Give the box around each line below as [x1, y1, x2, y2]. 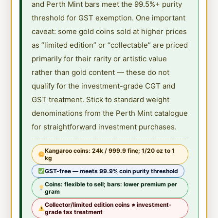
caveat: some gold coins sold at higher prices [32, 26, 187, 36]
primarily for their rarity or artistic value [32, 54, 167, 63]
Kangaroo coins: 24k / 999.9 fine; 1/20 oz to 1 [45, 146, 175, 154]
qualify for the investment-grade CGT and [32, 81, 176, 91]
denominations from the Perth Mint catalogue [32, 108, 188, 118]
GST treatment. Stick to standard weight [32, 94, 170, 104]
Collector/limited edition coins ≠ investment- [45, 200, 172, 208]
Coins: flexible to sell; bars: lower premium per [45, 180, 178, 188]
